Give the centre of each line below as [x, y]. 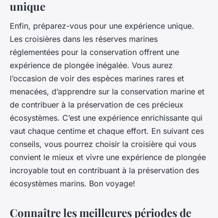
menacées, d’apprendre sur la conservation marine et [107, 91]
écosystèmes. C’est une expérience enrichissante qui [106, 118]
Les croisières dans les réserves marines [84, 39]
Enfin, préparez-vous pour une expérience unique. [102, 26]
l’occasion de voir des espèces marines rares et [97, 78]
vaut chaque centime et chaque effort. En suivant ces [107, 131]
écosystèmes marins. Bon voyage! [73, 183]
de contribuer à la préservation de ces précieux [97, 104]
